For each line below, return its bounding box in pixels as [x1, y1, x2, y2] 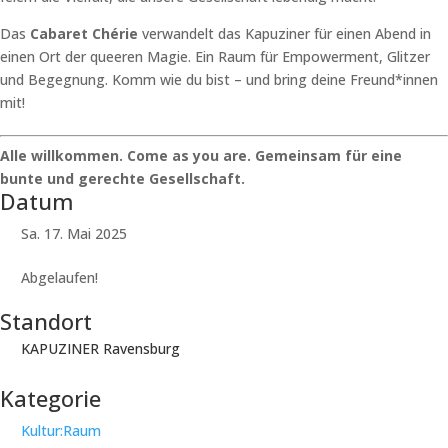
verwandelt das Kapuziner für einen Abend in [138, 24, 431, 43]
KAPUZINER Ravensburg [21, 339, 180, 358]
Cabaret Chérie [30, 24, 138, 43]
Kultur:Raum [21, 421, 101, 440]
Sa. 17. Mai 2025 [21, 224, 127, 243]
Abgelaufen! [21, 268, 98, 287]
